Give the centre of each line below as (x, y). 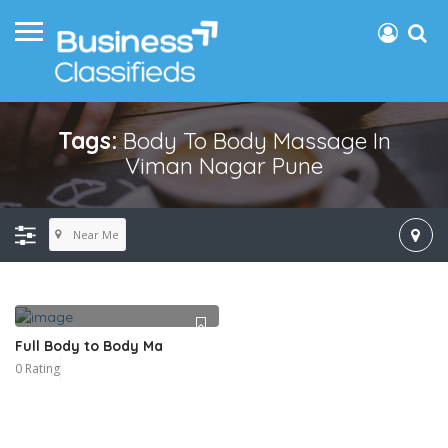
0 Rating (37, 369)
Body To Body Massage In (256, 141)
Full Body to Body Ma (89, 346)
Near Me (95, 234)
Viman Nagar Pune (224, 166)
